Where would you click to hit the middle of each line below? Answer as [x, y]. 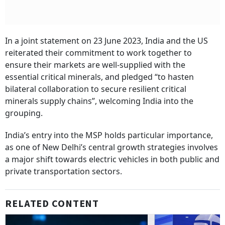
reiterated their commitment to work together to [98, 53]
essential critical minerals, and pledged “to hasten [99, 77]
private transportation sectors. [64, 172]
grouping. [24, 113]
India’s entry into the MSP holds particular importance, [109, 135]
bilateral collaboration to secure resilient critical [96, 89]
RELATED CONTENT [52, 204]
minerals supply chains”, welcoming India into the [99, 101]
